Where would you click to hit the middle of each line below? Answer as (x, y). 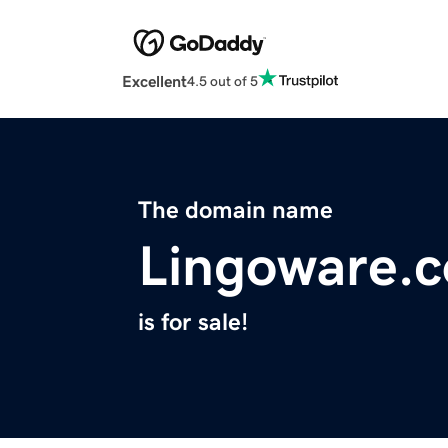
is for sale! (193, 322)
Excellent (154, 81)
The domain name (235, 210)
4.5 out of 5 (222, 80)
